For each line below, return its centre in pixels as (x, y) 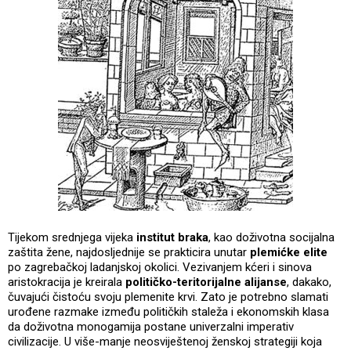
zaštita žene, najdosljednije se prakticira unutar (129, 252)
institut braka (172, 237)
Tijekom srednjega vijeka (72, 237)
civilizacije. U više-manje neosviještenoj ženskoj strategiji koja (165, 341)
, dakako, (309, 282)
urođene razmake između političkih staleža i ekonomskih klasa (168, 311)
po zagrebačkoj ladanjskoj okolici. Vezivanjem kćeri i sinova (160, 267)
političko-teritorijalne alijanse (206, 282)
